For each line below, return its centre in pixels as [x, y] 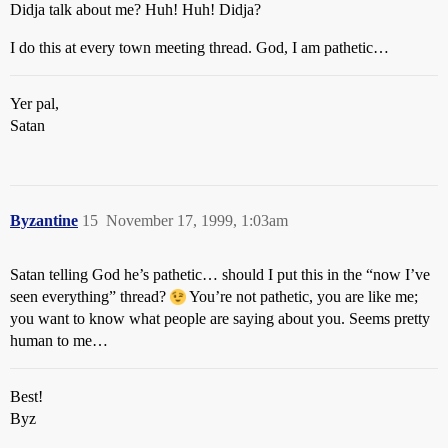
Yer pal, [34, 103]
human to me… [59, 340]
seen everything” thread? [90, 296]
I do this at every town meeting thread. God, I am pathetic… [199, 47]
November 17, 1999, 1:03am [197, 220]
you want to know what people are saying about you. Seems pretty [220, 318]
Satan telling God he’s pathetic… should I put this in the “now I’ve [220, 274]
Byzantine [44, 220]
